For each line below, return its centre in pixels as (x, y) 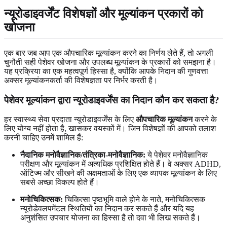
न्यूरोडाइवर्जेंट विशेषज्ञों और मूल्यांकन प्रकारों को (103, 13)
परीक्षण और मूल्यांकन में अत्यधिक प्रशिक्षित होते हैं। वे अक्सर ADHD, (121, 164)
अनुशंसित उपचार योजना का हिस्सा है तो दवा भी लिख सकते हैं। (110, 218)
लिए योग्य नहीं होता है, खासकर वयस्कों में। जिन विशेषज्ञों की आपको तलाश (110, 129)
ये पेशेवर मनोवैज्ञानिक (177, 155)
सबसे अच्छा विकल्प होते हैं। (60, 182)
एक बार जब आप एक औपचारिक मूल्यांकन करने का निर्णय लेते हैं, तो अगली (109, 53)
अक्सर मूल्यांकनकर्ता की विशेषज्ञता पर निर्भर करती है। (81, 80)
